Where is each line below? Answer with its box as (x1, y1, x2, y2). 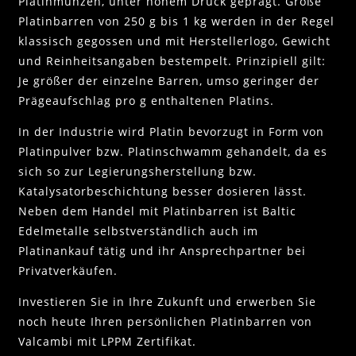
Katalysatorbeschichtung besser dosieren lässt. (18, 183, 307, 199)
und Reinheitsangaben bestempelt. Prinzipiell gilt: (18, 52, 326, 68)
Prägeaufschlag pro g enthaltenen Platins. (18, 92, 274, 108)
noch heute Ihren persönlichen (18, 313, 211, 329)
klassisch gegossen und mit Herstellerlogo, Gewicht (18, 33, 331, 48)
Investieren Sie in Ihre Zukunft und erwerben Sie (18, 293, 316, 309)
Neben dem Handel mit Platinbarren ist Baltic (18, 203, 296, 219)
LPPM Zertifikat (101, 333, 192, 349)
